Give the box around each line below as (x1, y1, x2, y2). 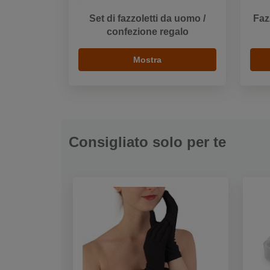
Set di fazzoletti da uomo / (89, 13, 206, 24)
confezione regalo (106, 26, 189, 37)
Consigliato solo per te (69, 133, 226, 150)
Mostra (133, 54, 162, 64)
